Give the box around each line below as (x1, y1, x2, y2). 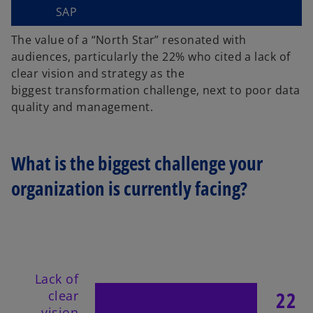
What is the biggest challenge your (11, 150, 263, 176)
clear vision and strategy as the (11, 65, 185, 81)
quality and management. (11, 99, 154, 115)
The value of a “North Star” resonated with (11, 31, 247, 48)
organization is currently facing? (11, 175, 247, 201)
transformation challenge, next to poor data (54, 82, 300, 98)
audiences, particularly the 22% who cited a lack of (11, 48, 291, 64)
